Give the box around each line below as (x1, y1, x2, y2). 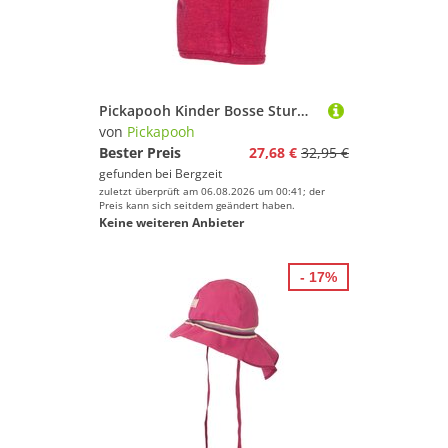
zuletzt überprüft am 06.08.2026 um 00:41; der (99, 184, 325, 198)
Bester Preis (99, 143, 181, 162)
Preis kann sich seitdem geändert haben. (99, 198, 295, 212)
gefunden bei (99, 165, 175, 182)
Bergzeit (175, 165, 222, 182)
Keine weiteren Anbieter (99, 214, 244, 231)
